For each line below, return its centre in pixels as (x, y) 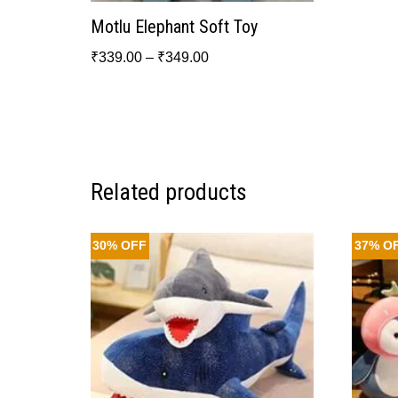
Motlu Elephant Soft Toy (174, 26)
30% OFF (120, 246)
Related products (168, 191)
